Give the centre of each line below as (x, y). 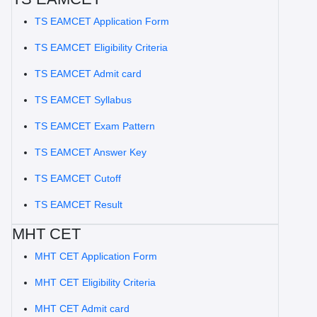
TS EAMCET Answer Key (91, 152)
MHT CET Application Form (96, 256)
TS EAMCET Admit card (88, 74)
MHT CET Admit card (82, 309)
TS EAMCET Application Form (102, 21)
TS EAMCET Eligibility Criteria (101, 47)
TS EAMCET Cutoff (78, 178)
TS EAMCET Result (79, 204)
